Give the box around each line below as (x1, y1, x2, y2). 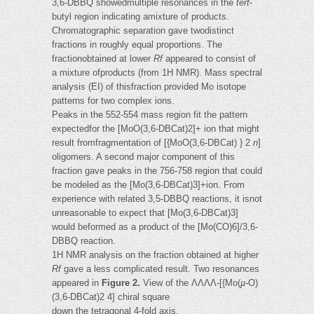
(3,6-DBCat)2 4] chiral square (52, 292, 170, 303)
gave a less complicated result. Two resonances (61, 264, 259, 275)
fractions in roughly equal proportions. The (52, 39, 222, 50)
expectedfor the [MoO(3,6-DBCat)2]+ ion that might (52, 123, 259, 135)
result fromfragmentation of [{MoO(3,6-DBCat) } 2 (52, 137, 253, 149)
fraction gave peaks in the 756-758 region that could (52, 165, 262, 177)
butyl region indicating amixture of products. (52, 11, 229, 22)
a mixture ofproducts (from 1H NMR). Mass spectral (52, 67, 262, 78)
